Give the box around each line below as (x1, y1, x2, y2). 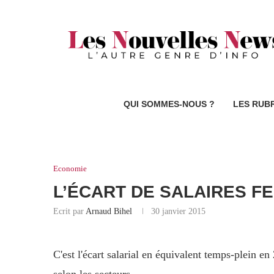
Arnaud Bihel (86, 207, 132, 217)
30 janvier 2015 (151, 207, 206, 217)
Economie (53, 164, 87, 174)
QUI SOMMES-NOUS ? (124, 99, 215, 109)
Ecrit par (53, 207, 86, 217)
